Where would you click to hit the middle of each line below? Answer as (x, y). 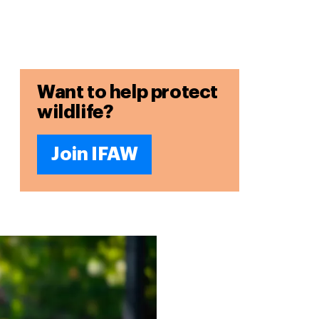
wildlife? (75, 113)
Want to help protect (128, 93)
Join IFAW (95, 155)
